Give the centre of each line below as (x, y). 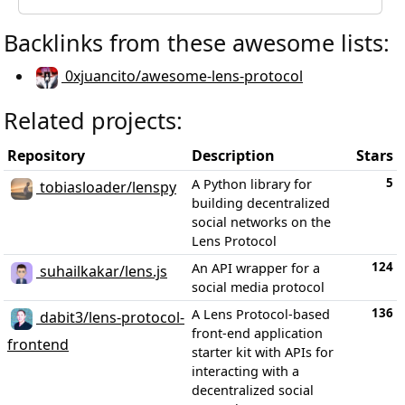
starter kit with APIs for (263, 352)
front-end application (257, 333)
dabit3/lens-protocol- (110, 318)
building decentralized (261, 202)
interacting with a (245, 371)
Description (233, 155)
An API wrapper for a (256, 268)
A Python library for (252, 184)
